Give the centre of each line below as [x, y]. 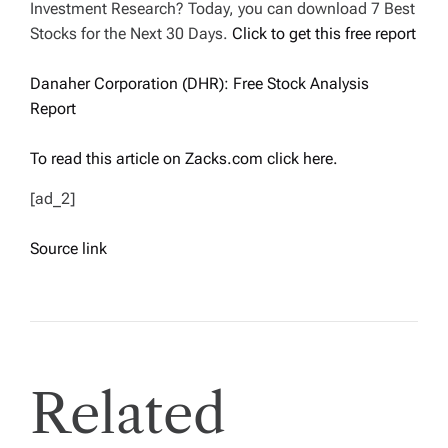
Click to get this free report [324, 34]
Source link [68, 249]
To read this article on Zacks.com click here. [184, 159]
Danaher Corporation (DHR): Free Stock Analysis [199, 84]
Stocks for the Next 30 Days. [131, 34]
